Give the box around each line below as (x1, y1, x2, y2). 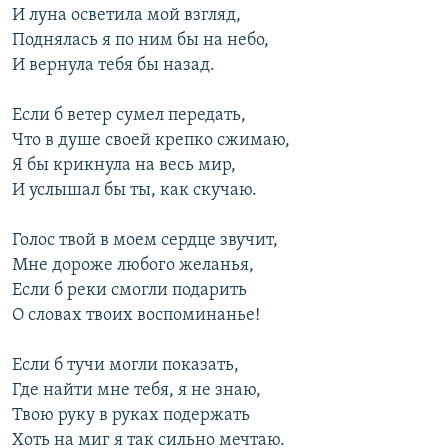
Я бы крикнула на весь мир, (12, 156, 236, 176)
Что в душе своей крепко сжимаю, (12, 131, 290, 151)
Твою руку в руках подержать (12, 406, 250, 426)
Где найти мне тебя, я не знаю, (12, 381, 261, 401)
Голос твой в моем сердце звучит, (12, 231, 278, 251)
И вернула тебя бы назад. (12, 56, 215, 76)
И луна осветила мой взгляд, (12, 6, 241, 26)
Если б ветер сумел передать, (12, 106, 246, 126)
